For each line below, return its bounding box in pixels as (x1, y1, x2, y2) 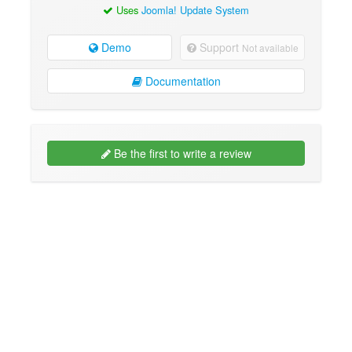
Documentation (141, 73, 221, 90)
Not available (241, 41, 299, 55)
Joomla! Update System (141, 2, 249, 17)
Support (196, 39, 242, 56)
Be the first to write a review (110, 145, 251, 162)
